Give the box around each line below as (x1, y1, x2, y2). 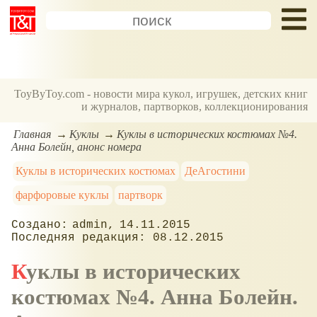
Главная (13, 127, 52, 140)
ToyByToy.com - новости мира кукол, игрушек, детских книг (14, 88, 309, 100)
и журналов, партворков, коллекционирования (81, 100, 309, 113)
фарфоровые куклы (16, 188, 110, 201)
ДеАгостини (185, 164, 246, 177)
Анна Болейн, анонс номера (11, 140, 142, 153)
